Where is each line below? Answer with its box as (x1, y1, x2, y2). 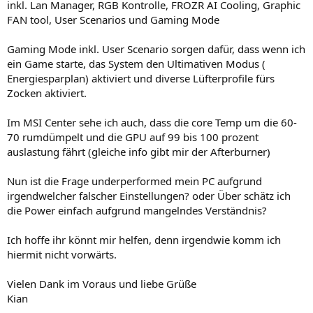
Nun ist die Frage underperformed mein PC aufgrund (7, 173, 262, 188)
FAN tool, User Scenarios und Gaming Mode (7, 12, 219, 27)
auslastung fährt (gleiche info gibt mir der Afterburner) (7, 144, 270, 159)
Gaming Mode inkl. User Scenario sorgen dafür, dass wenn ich (7, 41, 305, 56)
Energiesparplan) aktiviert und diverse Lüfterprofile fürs (7, 71, 275, 85)
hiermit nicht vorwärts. (7, 247, 117, 261)
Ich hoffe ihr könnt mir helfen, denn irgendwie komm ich (7, 232, 281, 247)
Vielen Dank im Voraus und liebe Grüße (7, 276, 196, 291)
